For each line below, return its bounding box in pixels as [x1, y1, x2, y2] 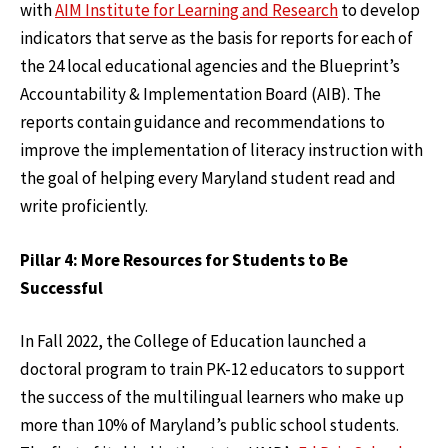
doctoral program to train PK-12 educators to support [20, 358, 405, 381]
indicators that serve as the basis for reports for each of [20, 27, 413, 50]
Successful [20, 276, 103, 299]
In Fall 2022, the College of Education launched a [20, 330, 366, 353]
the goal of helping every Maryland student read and [20, 167, 396, 190]
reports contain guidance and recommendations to [20, 111, 385, 134]
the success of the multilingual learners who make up [20, 386, 404, 409]
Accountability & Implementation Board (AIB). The [20, 83, 381, 106]
